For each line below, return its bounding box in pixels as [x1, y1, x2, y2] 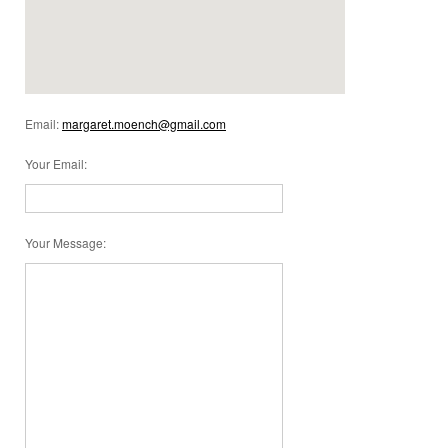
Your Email [25, 155, 84, 172]
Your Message [25, 234, 103, 251]
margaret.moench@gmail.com [62, 115, 226, 132]
